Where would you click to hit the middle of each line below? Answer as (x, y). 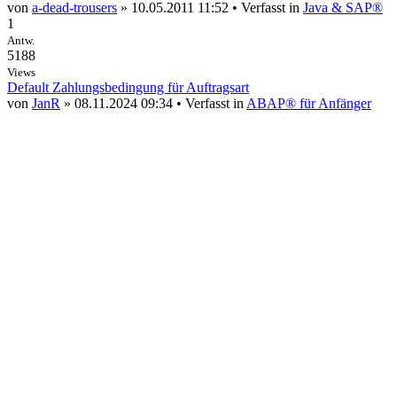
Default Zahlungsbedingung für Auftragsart (128, 88)
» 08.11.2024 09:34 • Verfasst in (153, 104)
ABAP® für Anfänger (309, 104)
